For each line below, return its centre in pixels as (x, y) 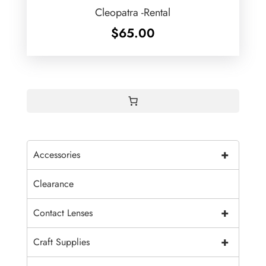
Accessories (56, 155)
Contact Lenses (63, 213)
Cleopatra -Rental (133, 13)
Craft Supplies (61, 242)
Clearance (53, 184)
